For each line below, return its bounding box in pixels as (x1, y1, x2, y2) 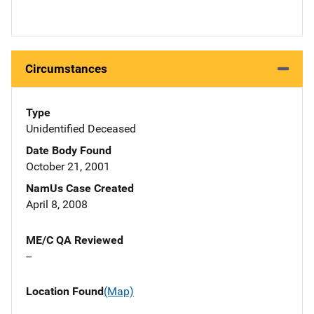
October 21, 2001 (26, 160, 110, 174)
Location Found (26, 285, 104, 299)
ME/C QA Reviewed (26, 233, 123, 247)
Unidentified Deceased (26, 122, 136, 136)
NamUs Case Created (26, 182, 134, 196)
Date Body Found (26, 144, 111, 158)
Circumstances (25, 62, 107, 76)
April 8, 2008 (26, 198, 88, 212)
